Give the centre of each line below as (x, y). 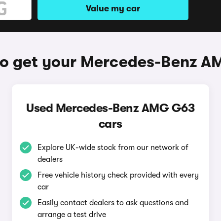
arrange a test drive (72, 215)
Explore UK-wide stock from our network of (113, 147)
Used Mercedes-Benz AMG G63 (110, 108)
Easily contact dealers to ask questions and (113, 203)
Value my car (113, 8)
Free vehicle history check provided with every (118, 175)
